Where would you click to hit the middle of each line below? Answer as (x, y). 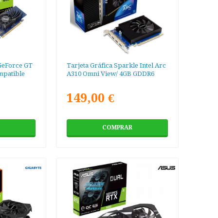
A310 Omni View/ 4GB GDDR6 (111, 74)
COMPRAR (118, 128)
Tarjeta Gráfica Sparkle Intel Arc (117, 66)
